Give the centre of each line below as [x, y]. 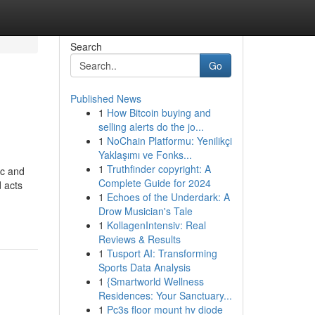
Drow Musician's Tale [145, 211]
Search [86, 46]
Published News [105, 98]
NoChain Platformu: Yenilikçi [169, 141]
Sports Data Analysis [144, 267]
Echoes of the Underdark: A [168, 197]
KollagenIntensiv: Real [156, 225]
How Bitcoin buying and [159, 112]
